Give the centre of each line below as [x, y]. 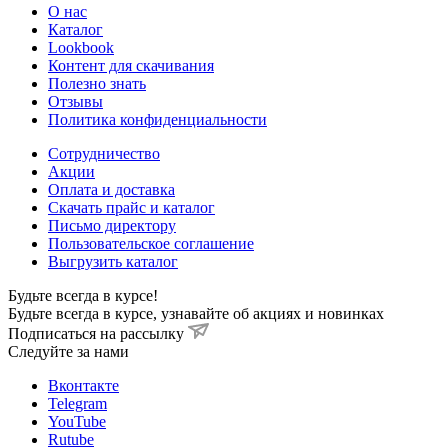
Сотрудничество [104, 153]
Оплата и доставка [111, 189]
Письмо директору [112, 225]
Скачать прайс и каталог [131, 207]
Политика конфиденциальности [157, 119]
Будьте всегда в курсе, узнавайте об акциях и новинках [196, 313]
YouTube [77, 421]
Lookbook [81, 47]
